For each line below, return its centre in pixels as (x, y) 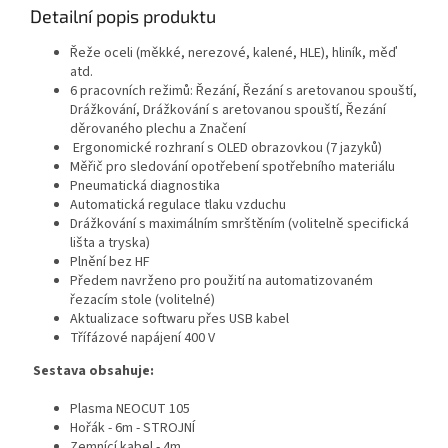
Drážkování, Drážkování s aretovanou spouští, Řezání (228, 110)
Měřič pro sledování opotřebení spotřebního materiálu (232, 167)
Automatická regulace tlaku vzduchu (178, 205)
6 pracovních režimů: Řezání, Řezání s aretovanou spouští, (243, 91)
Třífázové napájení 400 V (142, 338)
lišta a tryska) (110, 243)
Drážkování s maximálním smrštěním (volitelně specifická (239, 224)
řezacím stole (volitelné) (142, 300)
